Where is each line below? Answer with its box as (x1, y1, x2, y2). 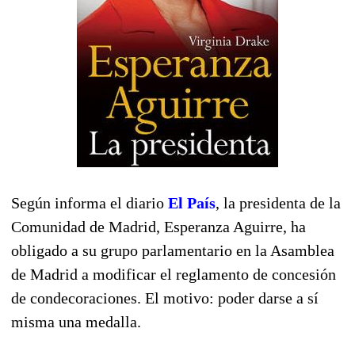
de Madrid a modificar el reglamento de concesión (11, 265, 336, 283)
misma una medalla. (11, 312, 141, 330)
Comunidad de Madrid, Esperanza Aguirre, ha (11, 217, 306, 235)
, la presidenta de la (216, 193, 341, 212)
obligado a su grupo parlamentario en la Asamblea (11, 241, 334, 259)
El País (168, 193, 216, 212)
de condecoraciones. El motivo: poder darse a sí (11, 288, 319, 307)
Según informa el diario (11, 193, 168, 212)
